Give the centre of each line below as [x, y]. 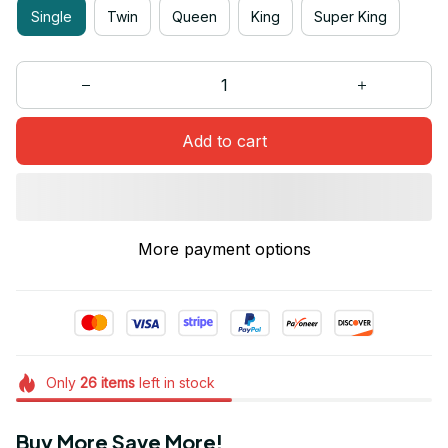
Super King [350, 16]
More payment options [224, 249]
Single [51, 16]
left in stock [174, 383]
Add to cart [224, 140]
